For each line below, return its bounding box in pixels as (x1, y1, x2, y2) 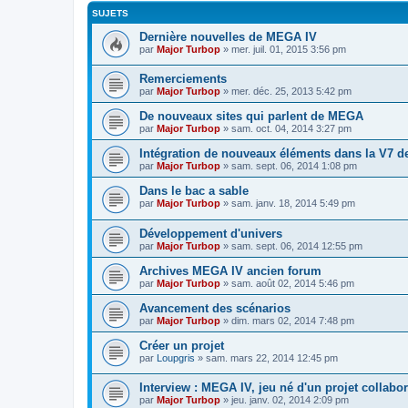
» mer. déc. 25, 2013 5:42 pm (220, 86, 352, 97)
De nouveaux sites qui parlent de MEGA (139, 109, 363, 124)
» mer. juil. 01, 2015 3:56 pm (220, 43, 346, 55)
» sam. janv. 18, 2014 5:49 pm (220, 198, 355, 209)
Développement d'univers (139, 226, 282, 240)
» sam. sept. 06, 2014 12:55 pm (220, 240, 362, 251)
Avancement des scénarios (139, 301, 291, 315)
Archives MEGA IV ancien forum (139, 263, 321, 278)
